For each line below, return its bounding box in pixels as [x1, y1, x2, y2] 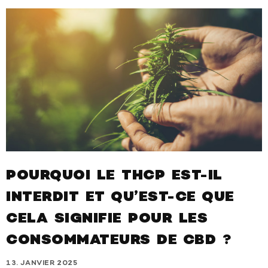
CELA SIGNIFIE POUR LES [6, 212, 208, 227]
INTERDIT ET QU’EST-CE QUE [6, 190, 234, 206]
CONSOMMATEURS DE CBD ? [6, 233, 231, 249]
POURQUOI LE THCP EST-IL [6, 169, 223, 184]
